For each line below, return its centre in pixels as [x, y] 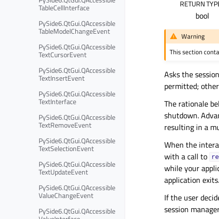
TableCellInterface [64, 7]
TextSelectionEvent [66, 148]
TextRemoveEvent [65, 125]
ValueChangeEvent [66, 195]
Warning [193, 36]
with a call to [187, 156]
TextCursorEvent [63, 54]
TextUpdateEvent [63, 172]
